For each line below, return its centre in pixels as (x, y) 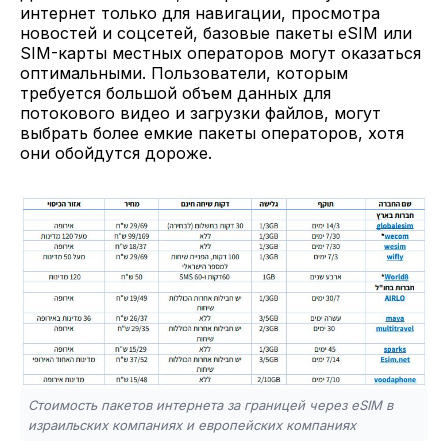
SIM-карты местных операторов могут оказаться (220, 53)
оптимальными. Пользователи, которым (184, 73)
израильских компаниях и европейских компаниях (192, 425)
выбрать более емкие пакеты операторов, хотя (212, 133)
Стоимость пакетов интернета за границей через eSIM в (210, 405)
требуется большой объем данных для (175, 93)
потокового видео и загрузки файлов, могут (200, 113)
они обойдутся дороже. (126, 153)
